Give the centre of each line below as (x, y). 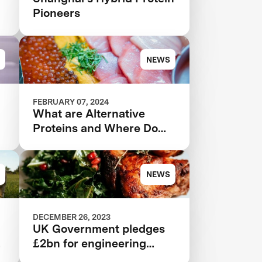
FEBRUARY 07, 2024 (71, 101)
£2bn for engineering (90, 243)
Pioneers (57, 13)
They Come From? (82, 142)
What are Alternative (89, 113)
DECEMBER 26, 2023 (72, 217)
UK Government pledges (99, 228)
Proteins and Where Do (96, 128)
